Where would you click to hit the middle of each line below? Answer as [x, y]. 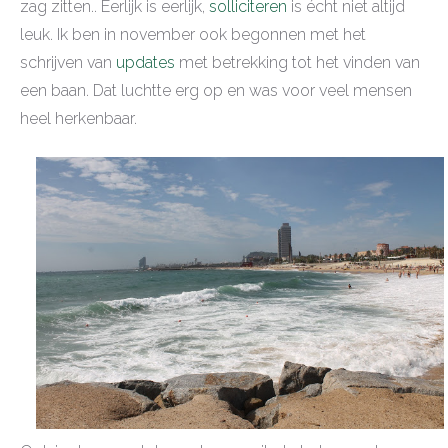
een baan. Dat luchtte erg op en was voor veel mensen [216, 91]
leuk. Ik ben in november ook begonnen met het [193, 35]
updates [145, 63]
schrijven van [68, 63]
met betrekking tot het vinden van [297, 63]
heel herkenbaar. [80, 119]
